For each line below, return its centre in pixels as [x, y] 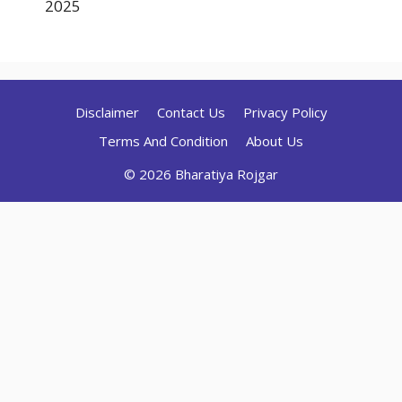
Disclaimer [107, 112]
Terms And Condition [163, 141]
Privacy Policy [285, 112]
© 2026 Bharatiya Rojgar [201, 174]
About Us [275, 141]
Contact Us [191, 112]
